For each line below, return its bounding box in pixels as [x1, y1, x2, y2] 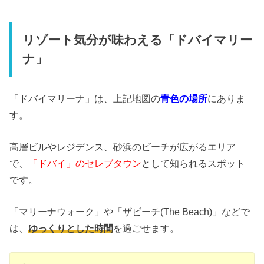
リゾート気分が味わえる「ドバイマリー [22, 33, 252, 48]
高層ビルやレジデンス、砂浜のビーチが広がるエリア [9, 141, 236, 153]
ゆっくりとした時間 [28, 223, 114, 234]
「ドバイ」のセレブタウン [28, 158, 142, 169]
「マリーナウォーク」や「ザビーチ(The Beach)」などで [9, 206, 250, 217]
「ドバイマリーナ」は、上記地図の [9, 93, 161, 104]
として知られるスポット [141, 158, 246, 169]
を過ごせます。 [113, 223, 180, 234]
